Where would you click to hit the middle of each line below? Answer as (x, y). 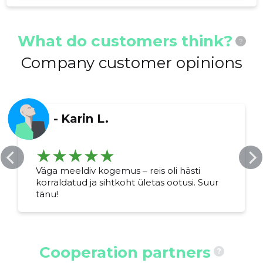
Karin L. (85, 119)
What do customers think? (125, 41)
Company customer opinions (131, 63)
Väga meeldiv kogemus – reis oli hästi (118, 171)
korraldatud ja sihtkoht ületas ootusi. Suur (127, 183)
